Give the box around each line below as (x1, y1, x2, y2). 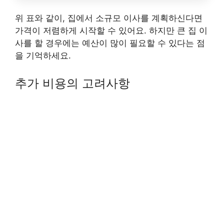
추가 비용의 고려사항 (15, 76, 130, 90)
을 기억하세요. (15, 50, 71, 60)
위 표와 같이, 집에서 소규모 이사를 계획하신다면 (15, 12, 202, 23)
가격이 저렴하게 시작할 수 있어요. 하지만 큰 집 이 (15, 25, 207, 35)
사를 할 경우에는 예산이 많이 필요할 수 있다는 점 (15, 37, 205, 48)
